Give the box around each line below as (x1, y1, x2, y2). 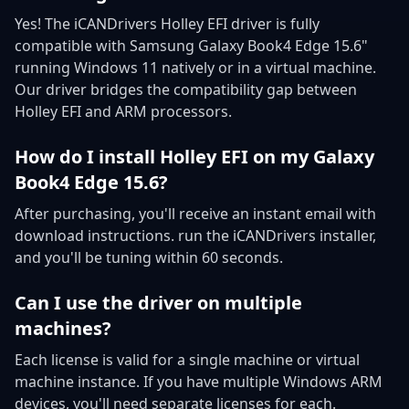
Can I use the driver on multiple (15, 289, 302, 315)
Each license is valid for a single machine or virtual (15, 349, 360, 370)
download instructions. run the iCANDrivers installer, (15, 225, 376, 246)
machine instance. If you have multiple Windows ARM (15, 371, 383, 392)
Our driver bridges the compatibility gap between (15, 79, 357, 100)
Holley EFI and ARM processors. (15, 100, 232, 121)
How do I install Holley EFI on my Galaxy (15, 143, 374, 169)
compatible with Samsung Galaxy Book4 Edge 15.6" (15, 35, 368, 56)
